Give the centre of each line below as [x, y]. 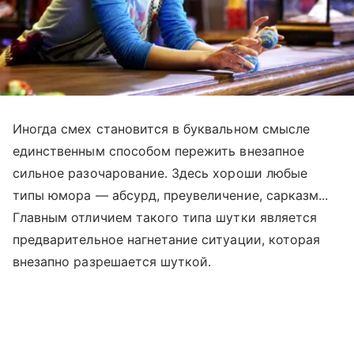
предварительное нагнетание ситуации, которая [167, 240]
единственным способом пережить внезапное [158, 151]
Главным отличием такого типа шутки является [165, 218]
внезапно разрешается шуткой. [112, 262]
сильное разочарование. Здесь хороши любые [160, 173]
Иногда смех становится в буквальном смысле [162, 129]
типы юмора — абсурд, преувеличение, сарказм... [171, 196]
